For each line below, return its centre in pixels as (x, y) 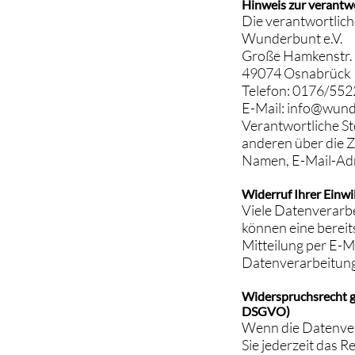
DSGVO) (266, 311)
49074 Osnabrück (296, 73)
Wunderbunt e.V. (292, 38)
